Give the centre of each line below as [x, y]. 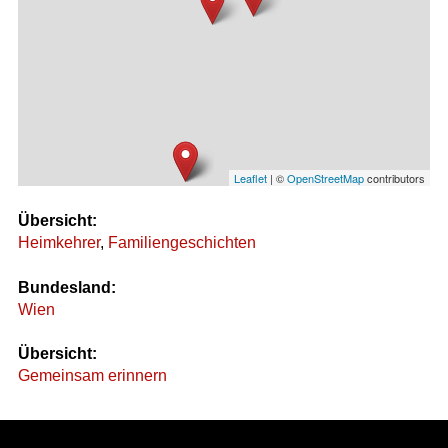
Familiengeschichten [181, 243]
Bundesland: [66, 287]
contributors [395, 178]
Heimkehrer [58, 243]
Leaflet [251, 178]
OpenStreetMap [326, 178]
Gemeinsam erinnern [92, 376]
